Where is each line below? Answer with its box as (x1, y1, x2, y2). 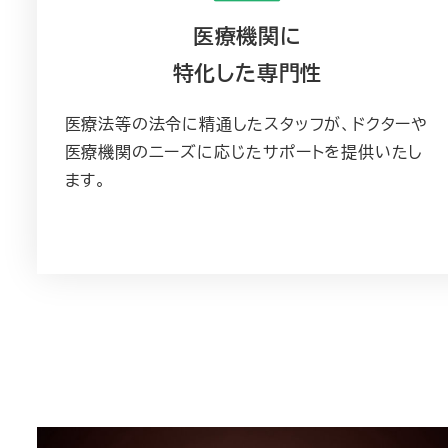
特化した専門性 (172, 57, 323, 89)
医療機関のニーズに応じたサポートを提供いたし (64, 140, 424, 164)
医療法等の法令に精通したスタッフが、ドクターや (64, 112, 428, 136)
